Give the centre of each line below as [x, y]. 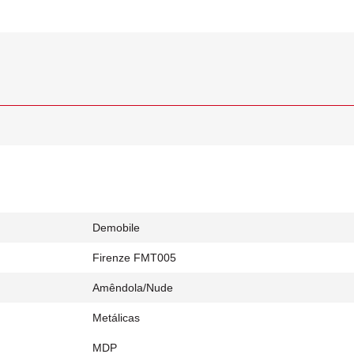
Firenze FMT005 [134, 258]
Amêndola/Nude [133, 288]
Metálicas [116, 318]
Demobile [116, 228]
